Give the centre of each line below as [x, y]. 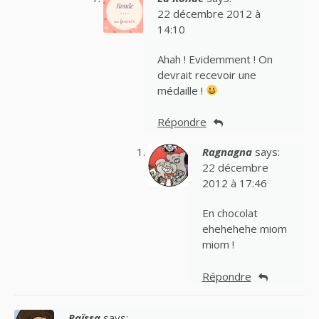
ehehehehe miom [244, 229]
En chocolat [230, 213]
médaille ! [182, 90]
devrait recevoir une [207, 74]
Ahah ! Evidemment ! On [215, 59]
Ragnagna [227, 152]
